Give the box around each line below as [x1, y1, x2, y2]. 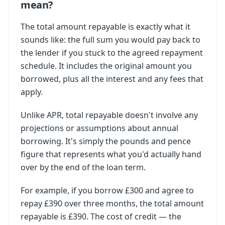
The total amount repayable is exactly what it [21, 21, 190, 32]
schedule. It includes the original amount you [21, 60, 192, 71]
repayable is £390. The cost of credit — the [21, 211, 181, 222]
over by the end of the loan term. [21, 162, 146, 173]
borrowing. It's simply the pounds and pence [21, 136, 191, 147]
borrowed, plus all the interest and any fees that [21, 73, 203, 84]
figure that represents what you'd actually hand [21, 149, 201, 160]
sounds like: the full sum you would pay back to [21, 34, 200, 45]
